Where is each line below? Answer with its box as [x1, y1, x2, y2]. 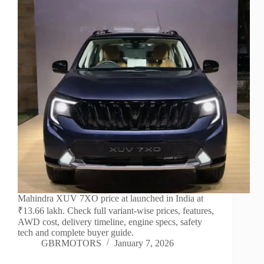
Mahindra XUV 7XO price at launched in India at [18, 193, 203, 204]
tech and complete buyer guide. [18, 227, 134, 238]
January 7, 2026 [114, 238, 174, 249]
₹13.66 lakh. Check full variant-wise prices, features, [18, 206, 214, 216]
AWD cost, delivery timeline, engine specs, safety [18, 217, 202, 227]
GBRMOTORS [41, 238, 101, 249]
